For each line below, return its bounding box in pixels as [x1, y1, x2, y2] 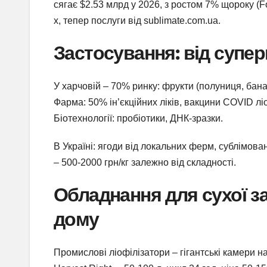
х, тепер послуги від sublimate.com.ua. [54, 15, 221, 26]
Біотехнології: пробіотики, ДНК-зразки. [54, 113, 223, 124]
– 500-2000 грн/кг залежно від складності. [54, 157, 236, 168]
